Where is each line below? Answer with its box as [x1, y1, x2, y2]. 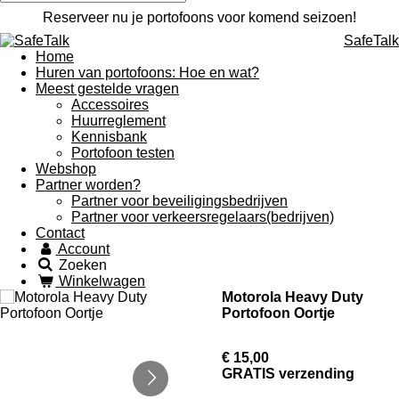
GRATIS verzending [222, 366, 354, 381]
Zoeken [59, 257, 108, 273]
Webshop [36, 161, 96, 176]
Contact [36, 225, 85, 240]
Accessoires [71, 97, 149, 112]
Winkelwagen [59, 273, 146, 289]
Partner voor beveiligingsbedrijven [71, 193, 288, 208]
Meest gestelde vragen [36, 81, 179, 96]
